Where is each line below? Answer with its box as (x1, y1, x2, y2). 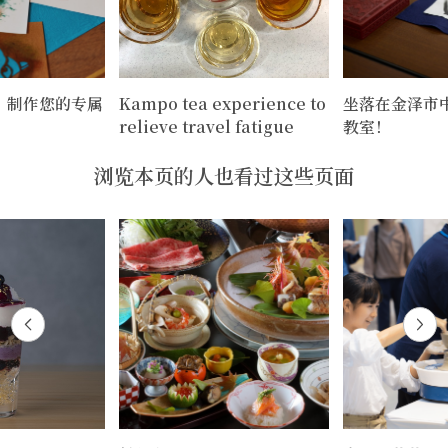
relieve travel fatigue (119, 115, 294, 139)
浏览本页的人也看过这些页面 (94, 161, 354, 191)
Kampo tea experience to (119, 92, 326, 116)
